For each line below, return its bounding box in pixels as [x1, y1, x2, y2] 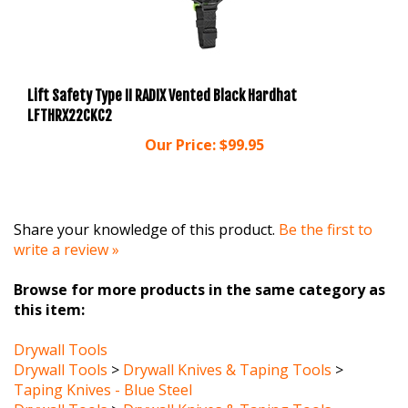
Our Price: [144, 114, 216, 135]
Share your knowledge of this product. [14, 198, 279, 219]
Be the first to [279, 198, 372, 219]
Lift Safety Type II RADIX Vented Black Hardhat [27, 66, 297, 85]
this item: [14, 278, 85, 299]
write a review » [14, 218, 119, 239]
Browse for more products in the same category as [14, 258, 385, 279]
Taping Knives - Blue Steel [14, 358, 192, 379]
